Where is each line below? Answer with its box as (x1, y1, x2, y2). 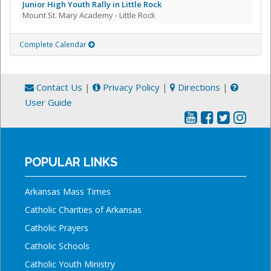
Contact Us (34, 80, 82, 93)
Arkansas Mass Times (25, 185, 111, 197)
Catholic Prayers (25, 221, 88, 233)
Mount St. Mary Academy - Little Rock (22, 9, 155, 21)
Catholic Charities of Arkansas (25, 203, 142, 215)
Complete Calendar (19, 39, 88, 50)
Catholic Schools (25, 240, 90, 252)
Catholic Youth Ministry (25, 258, 115, 270)
